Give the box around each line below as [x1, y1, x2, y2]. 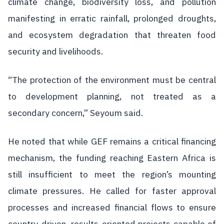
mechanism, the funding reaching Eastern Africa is [8, 151, 216, 164]
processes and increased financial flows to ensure [8, 200, 216, 214]
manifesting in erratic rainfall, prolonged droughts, [8, 11, 216, 25]
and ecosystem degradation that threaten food [8, 28, 216, 41]
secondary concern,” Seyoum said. [8, 106, 145, 119]
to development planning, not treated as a [8, 89, 216, 103]
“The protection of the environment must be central [8, 73, 216, 86]
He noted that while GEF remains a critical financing [8, 134, 216, 148]
